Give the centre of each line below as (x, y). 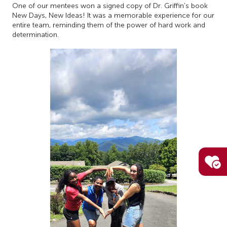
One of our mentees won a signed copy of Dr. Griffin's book (110, 6)
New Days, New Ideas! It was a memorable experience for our (113, 15)
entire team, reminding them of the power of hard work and (109, 25)
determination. (35, 34)
